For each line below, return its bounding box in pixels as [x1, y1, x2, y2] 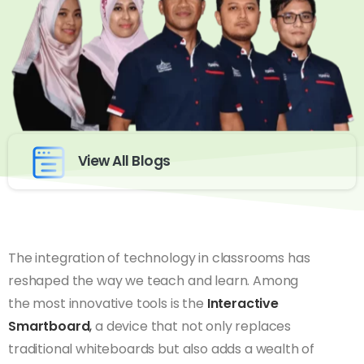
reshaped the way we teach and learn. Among [8, 271, 299, 291]
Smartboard [8, 317, 90, 336]
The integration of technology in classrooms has [8, 249, 310, 268]
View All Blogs [78, 151, 171, 171]
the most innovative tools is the [8, 294, 207, 314]
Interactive [206, 294, 279, 314]
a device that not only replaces [92, 317, 292, 336]
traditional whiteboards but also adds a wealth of [8, 340, 315, 359]
